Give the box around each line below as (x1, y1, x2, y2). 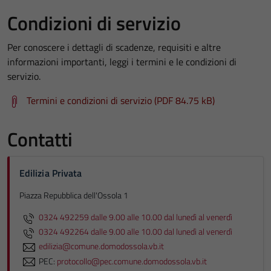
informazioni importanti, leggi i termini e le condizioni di (7, 54, 237, 69)
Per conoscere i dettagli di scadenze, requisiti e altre (7, 39, 221, 54)
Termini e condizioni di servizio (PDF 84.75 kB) (27, 93, 215, 108)
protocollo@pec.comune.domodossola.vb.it (57, 254, 207, 268)
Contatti (7, 124, 73, 154)
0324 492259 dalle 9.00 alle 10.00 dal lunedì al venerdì (39, 211, 232, 224)
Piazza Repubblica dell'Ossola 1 (19, 188, 128, 202)
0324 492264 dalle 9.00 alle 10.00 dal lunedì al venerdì (39, 225, 232, 239)
